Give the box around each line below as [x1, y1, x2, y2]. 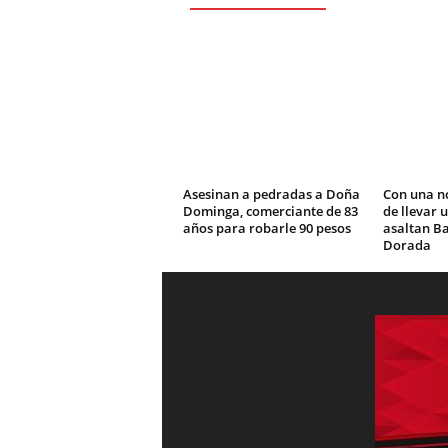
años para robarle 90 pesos [182, 219, 351, 237]
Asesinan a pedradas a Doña [182, 185, 360, 203]
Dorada [382, 236, 431, 254]
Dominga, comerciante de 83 [182, 202, 358, 220]
